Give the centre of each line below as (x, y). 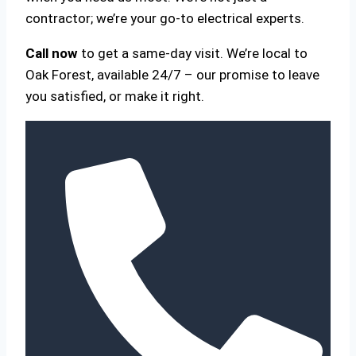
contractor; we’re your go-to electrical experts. (165, 18)
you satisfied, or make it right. (115, 96)
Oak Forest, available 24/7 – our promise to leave (172, 74)
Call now (52, 53)
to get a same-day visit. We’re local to (193, 53)
